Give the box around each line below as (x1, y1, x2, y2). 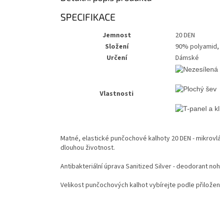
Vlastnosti (100, 89, 134, 99)
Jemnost (102, 30, 131, 41)
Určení (106, 53, 127, 63)
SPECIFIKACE (60, 10, 115, 23)
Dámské (175, 53, 199, 63)
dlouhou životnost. (60, 143, 115, 153)
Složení (105, 42, 129, 52)
